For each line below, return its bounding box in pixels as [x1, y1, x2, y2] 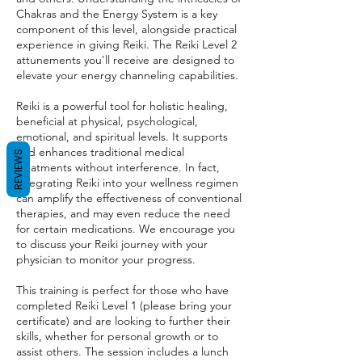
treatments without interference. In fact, [16, 160, 220, 175]
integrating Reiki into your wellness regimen [16, 175, 238, 190]
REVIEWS [11, 149, 25, 190]
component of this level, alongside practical [16, 22, 237, 36]
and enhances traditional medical [16, 145, 184, 159]
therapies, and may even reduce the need [16, 206, 230, 221]
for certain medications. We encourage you [16, 221, 235, 236]
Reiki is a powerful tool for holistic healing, [16, 99, 228, 113]
